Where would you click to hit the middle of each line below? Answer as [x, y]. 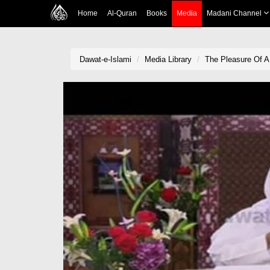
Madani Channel [235, 13]
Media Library [168, 59]
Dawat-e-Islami [105, 59]
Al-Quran [122, 13]
